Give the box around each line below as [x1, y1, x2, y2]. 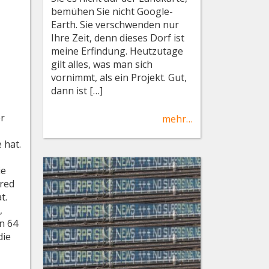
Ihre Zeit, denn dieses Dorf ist [51, 31, 185, 44]
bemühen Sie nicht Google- [51, 4, 174, 18]
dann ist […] [51, 83, 103, 97]
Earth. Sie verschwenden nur [51, 17, 180, 31]
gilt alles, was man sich [51, 57, 153, 71]
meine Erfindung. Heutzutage [51, 44, 184, 58]
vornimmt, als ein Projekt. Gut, [51, 70, 187, 84]
